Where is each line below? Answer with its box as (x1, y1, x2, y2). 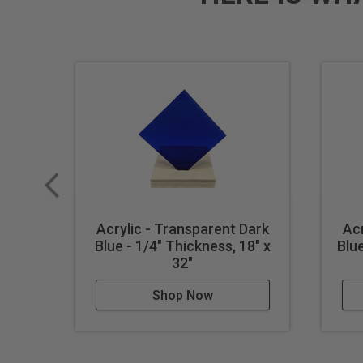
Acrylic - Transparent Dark (96, 220, 269, 238)
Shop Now (152, 288, 213, 304)
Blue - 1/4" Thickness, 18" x (94, 237, 271, 255)
